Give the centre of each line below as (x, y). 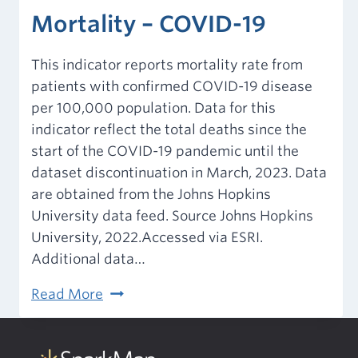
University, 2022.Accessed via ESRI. (147, 238)
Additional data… (88, 259)
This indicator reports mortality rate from (167, 65)
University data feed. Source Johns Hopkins (172, 216)
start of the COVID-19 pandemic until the (165, 151)
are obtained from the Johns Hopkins (151, 195)
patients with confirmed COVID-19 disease (172, 87)
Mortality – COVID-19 (149, 24)
